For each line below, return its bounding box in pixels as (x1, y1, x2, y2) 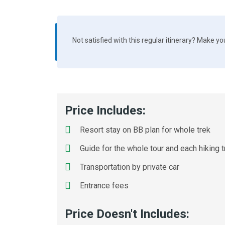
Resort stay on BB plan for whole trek (80, 125, 210, 135)
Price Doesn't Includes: (65, 207, 189, 221)
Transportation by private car (80, 162, 179, 172)
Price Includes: (65, 103, 146, 118)
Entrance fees (80, 181, 129, 190)
